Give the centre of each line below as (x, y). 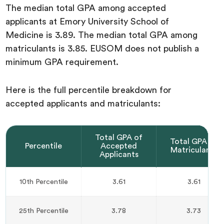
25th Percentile (43, 211)
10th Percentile (43, 182)
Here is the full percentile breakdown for (89, 90)
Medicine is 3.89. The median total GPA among (102, 35)
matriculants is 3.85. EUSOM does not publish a (102, 49)
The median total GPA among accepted (86, 8)
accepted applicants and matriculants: (83, 104)
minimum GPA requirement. (62, 62)
